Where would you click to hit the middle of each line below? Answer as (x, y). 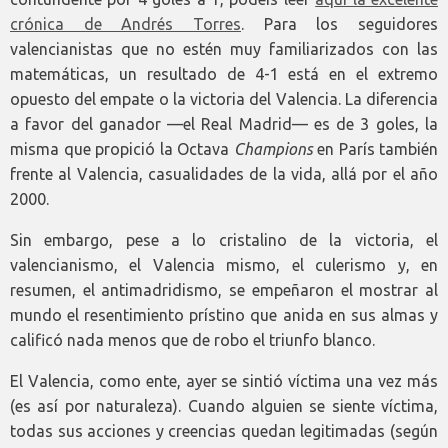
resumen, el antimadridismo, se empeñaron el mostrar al (224, 290)
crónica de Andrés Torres (125, 24)
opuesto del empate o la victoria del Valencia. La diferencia (224, 99)
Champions (273, 149)
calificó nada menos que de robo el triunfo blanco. (192, 340)
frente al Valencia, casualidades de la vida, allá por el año (224, 174)
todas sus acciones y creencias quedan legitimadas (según (224, 431)
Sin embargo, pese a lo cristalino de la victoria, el (224, 240)
